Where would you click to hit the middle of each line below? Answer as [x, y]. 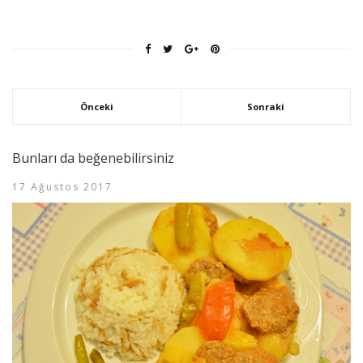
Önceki [97, 106]
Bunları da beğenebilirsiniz [93, 158]
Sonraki [266, 106]
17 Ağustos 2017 [62, 186]
